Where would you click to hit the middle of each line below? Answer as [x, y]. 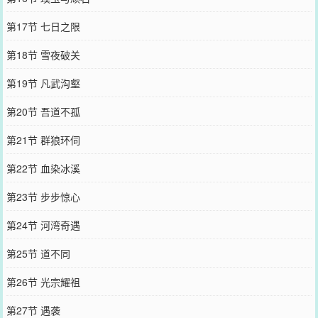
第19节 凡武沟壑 [43, 83]
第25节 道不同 [38, 253]
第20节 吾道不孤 [43, 111]
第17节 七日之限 [43, 26]
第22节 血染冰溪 [43, 168]
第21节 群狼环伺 [43, 139]
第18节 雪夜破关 [43, 54]
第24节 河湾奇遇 [43, 225]
